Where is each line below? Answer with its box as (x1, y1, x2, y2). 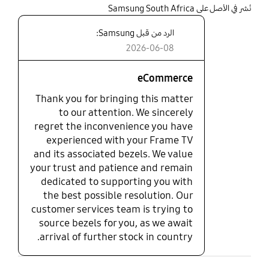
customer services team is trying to (31, 203, 193, 216)
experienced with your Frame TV (46, 134, 193, 147)
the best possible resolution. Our (43, 189, 193, 202)
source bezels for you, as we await (39, 217, 193, 230)
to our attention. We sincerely (59, 106, 193, 119)
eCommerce (138, 72, 193, 85)
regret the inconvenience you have (34, 120, 193, 133)
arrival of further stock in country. (40, 231, 193, 244)
